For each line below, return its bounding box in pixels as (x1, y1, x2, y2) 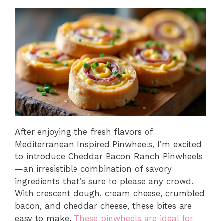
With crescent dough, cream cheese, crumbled (15, 188, 205, 198)
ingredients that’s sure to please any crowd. (15, 176, 193, 186)
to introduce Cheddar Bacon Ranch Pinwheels (15, 151, 203, 161)
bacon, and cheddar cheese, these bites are (15, 200, 192, 211)
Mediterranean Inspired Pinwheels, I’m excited (15, 139, 202, 149)
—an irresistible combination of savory (15, 163, 172, 174)
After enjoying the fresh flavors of (15, 126, 152, 137)
